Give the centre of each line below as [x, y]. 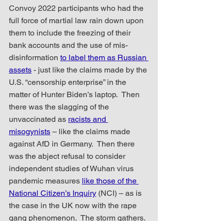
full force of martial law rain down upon [77, 20]
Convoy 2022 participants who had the [77, 8]
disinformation [35, 57]
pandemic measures [45, 181]
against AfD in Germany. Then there [73, 144]
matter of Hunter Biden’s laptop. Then [75, 94]
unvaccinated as [38, 119]
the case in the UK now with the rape [74, 205]
